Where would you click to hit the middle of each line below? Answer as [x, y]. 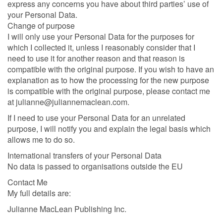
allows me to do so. [41, 140]
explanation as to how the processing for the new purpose [108, 80]
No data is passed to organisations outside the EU [95, 166]
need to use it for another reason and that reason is [96, 58]
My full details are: [39, 193]
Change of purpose [41, 26]
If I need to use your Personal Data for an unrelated [96, 118]
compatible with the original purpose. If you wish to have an [111, 69]
